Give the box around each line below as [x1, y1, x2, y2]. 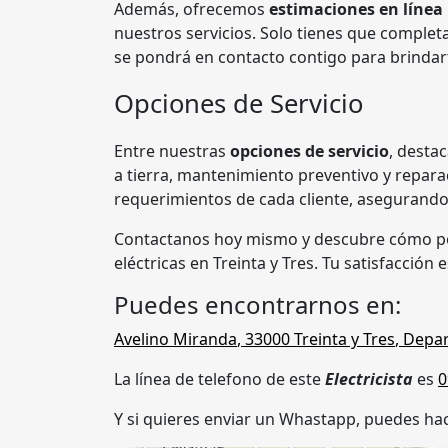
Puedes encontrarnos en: [114, 288, 401, 322]
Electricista [325, 368, 417, 391]
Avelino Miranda [114, 328, 237, 351]
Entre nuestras [114, 140, 230, 163]
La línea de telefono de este [114, 368, 325, 391]
